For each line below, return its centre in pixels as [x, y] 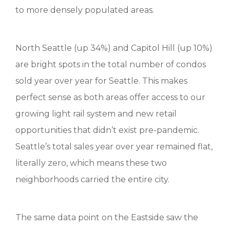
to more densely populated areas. [85, 10]
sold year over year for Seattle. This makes [101, 81]
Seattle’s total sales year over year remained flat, [114, 147]
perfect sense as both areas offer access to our [110, 97]
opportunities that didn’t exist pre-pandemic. [107, 130]
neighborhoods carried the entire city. [92, 179]
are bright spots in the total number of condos [111, 64]
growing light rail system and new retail [96, 114]
